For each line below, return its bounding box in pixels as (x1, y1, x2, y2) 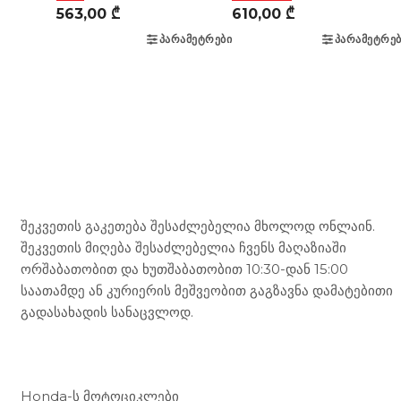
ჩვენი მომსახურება (21, 341, 252, 366)
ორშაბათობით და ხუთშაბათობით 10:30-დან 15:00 (21, 260, 348, 277)
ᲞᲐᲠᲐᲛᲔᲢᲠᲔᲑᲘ (158, 32, 232, 47)
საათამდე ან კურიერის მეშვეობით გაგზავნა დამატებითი (21, 281, 393, 299)
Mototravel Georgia (21, 171, 278, 196)
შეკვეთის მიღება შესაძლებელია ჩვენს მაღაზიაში (21, 238, 346, 256)
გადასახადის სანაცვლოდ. (21, 303, 193, 320)
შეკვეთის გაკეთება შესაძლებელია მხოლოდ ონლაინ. (21, 217, 375, 235)
